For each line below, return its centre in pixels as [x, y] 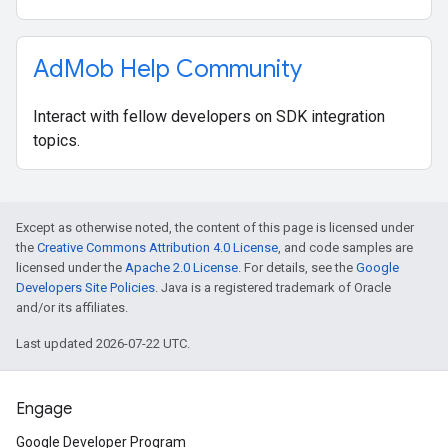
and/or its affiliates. [72, 307]
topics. [56, 140]
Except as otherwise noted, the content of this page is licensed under [215, 227]
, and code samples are [345, 247]
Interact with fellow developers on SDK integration [209, 116]
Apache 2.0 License [181, 267]
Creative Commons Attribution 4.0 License [157, 247]
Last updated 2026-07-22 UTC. [103, 343]
